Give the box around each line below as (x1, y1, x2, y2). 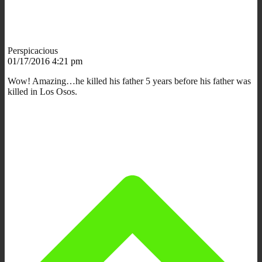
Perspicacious (8, 45, 58, 56)
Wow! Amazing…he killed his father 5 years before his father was (8, 75, 251, 86)
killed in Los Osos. (8, 86, 77, 96)
